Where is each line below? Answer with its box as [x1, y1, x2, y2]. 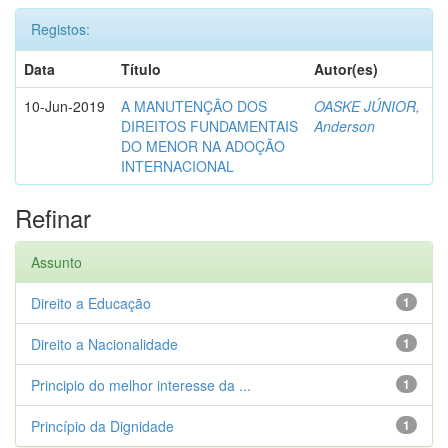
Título [121, 59, 161, 79]
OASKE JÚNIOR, [314, 96, 420, 116]
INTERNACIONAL [121, 156, 234, 176]
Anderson [314, 116, 375, 136]
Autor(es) [314, 59, 378, 79]
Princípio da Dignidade [31, 416, 174, 436]
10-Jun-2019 [24, 96, 105, 116]
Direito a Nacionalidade [31, 334, 178, 354]
